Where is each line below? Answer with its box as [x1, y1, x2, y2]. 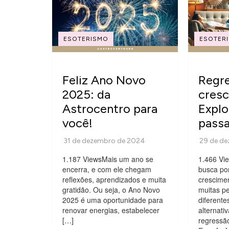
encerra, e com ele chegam [62, 164, 151, 174]
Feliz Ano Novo [62, 72, 146, 87]
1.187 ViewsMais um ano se [62, 153, 153, 164]
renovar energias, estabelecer [62, 204, 159, 215]
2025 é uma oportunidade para [62, 194, 163, 205]
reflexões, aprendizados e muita [62, 174, 166, 185]
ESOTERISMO [63, 35, 108, 42]
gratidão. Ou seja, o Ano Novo [62, 184, 160, 195]
